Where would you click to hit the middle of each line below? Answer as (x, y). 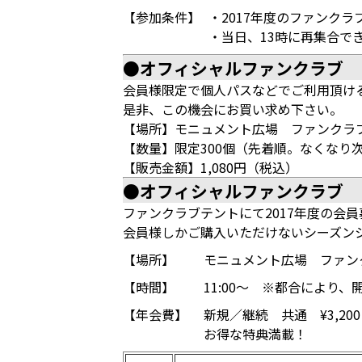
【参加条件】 (162, 17)
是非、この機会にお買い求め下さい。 (233, 109)
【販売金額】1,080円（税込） (210, 167)
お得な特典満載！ (255, 334)
